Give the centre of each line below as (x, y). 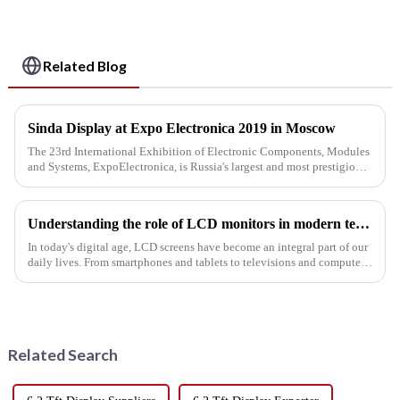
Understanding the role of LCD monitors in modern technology (362, 224)
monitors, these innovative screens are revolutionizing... (162, 278)
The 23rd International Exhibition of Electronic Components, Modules (198, 152)
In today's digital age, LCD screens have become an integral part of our (197, 247)
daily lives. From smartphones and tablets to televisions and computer (196, 262)
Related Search (62, 355)
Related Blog (85, 65)
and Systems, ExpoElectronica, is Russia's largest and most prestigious (196, 167)
